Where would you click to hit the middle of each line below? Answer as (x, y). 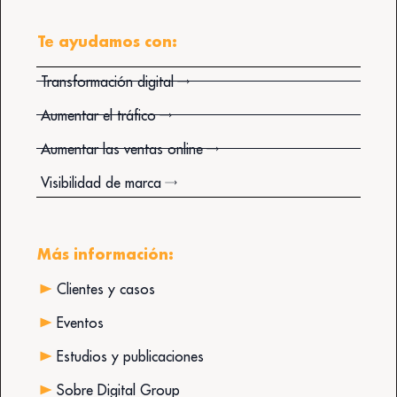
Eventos (80, 322)
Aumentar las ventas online (122, 148)
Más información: (105, 253)
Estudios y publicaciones (130, 356)
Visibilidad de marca (101, 182)
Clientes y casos (105, 288)
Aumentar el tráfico (98, 115)
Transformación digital (107, 81)
